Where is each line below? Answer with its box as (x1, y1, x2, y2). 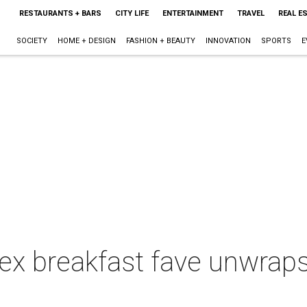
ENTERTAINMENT (162, 9, 223, 18)
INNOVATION (205, 36, 251, 45)
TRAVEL (236, 9, 265, 18)
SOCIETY (16, 36, 47, 45)
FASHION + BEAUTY (125, 36, 195, 45)
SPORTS (260, 36, 291, 45)
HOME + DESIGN (57, 36, 116, 45)
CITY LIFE (114, 9, 149, 18)
